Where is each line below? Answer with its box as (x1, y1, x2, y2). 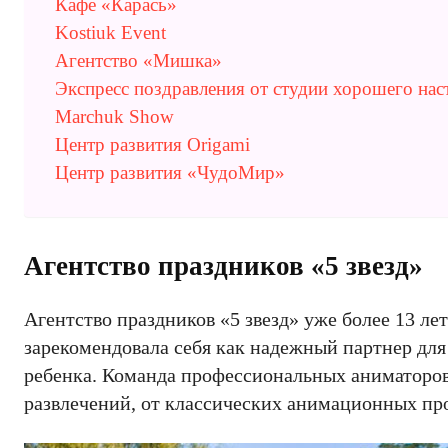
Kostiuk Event (55, 22, 166, 43)
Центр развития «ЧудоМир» (55, 162, 285, 183)
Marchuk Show (55, 106, 174, 127)
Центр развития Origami (55, 134, 250, 155)
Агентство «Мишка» (55, 50, 222, 71)
